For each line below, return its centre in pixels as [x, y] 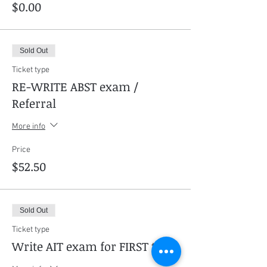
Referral [34, 103]
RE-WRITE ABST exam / [75, 86]
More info [29, 126]
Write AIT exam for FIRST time [94, 246]
